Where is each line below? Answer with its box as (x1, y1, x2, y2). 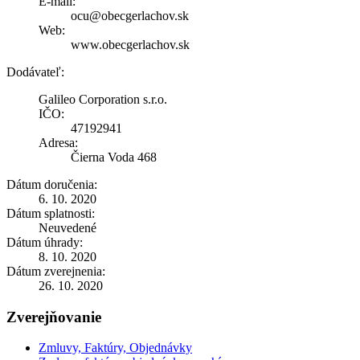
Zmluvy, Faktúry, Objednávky (39, 341, 192, 355)
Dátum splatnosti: (6, 206, 95, 220)
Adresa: (39, 135, 78, 149)
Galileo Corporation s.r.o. (39, 92, 167, 106)
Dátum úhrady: (6, 235, 83, 249)
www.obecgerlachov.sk (71, 37, 190, 51)
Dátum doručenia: (6, 177, 97, 191)
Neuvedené (39, 220, 96, 235)
